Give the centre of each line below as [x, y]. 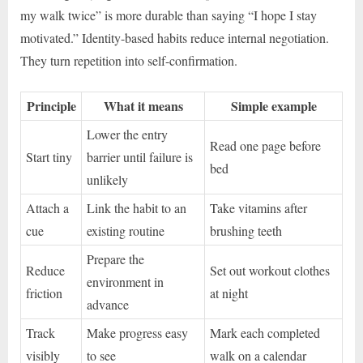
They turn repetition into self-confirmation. [129, 61]
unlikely [108, 180]
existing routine [126, 231]
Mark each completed [265, 333]
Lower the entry [128, 135]
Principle [51, 106]
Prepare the [116, 259]
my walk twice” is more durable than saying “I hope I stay [169, 15]
